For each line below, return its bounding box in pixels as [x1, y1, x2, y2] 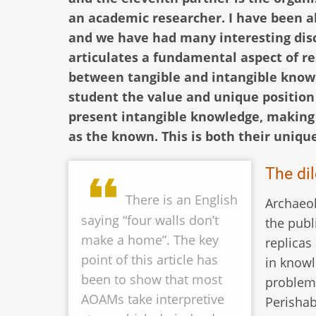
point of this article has [81, 251, 218, 269]
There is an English [126, 191, 238, 209]
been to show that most [81, 271, 222, 288]
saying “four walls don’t [81, 212, 219, 229]
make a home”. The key [81, 231, 219, 249]
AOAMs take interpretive [81, 291, 224, 308]
